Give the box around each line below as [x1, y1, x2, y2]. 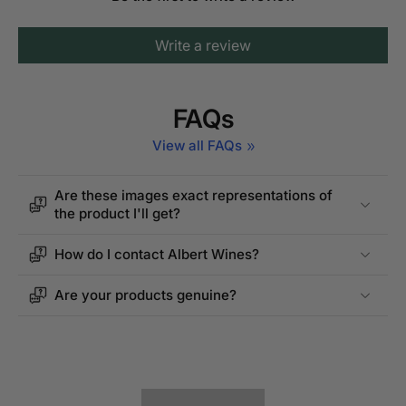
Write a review [155, 36, 251, 55]
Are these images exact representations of [54, 187, 333, 205]
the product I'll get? [54, 205, 180, 223]
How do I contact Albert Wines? [54, 246, 259, 264]
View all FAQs [151, 137, 242, 155]
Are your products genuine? [54, 286, 237, 304]
